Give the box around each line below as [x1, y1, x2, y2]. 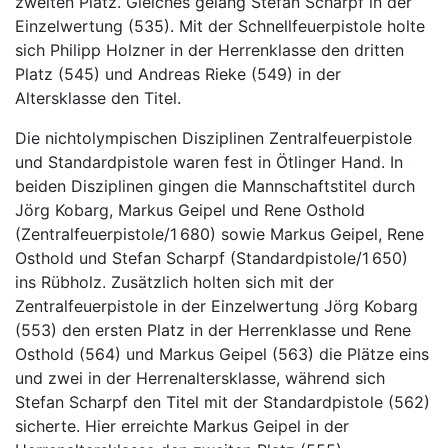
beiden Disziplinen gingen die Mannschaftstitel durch [15, 176, 415, 196]
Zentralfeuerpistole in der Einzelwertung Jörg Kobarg [15, 296, 418, 316]
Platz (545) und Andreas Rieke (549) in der [15, 64, 341, 84]
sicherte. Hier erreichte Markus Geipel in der [15, 416, 349, 436]
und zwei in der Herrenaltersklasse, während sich [15, 368, 385, 388]
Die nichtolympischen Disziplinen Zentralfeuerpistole [15, 128, 412, 148]
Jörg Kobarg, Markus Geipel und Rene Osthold [15, 200, 365, 220]
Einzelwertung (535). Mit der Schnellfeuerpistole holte [15, 16, 425, 36]
